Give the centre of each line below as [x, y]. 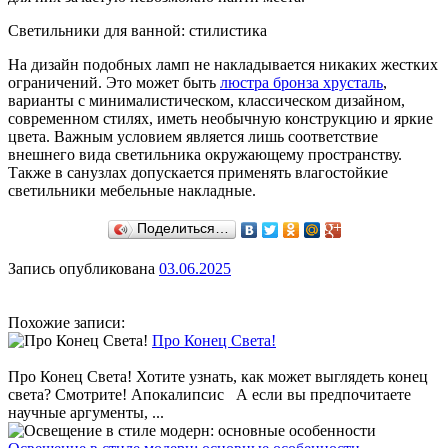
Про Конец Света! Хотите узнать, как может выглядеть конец [218, 376]
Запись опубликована [83, 268]
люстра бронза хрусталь [301, 82]
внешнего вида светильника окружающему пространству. [205, 154]
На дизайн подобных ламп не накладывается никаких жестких [223, 64]
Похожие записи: [66, 322]
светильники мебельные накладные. [132, 190]
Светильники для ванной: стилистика [137, 30]
